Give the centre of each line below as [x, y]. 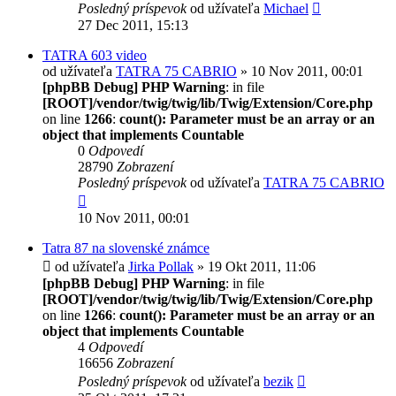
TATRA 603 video [95, 55]
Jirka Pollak [161, 266]
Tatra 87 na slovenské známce [126, 247]
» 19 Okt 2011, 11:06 [255, 266]
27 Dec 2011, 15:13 [133, 25]
